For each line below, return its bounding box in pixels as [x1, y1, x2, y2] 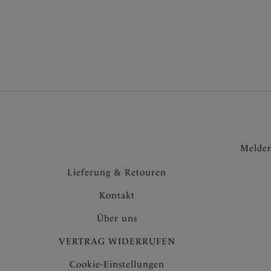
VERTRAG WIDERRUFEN [58, 236, 175, 247]
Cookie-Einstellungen [69, 259, 165, 270]
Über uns [96, 213, 137, 224]
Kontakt [99, 190, 135, 201]
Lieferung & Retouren [67, 167, 166, 178]
